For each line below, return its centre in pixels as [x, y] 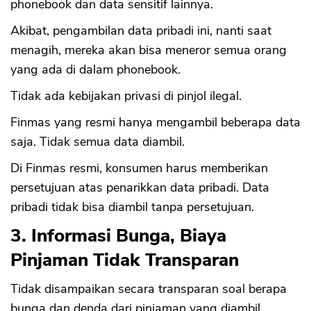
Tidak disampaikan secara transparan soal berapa [149, 289]
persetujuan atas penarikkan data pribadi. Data [140, 188]
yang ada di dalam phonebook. [95, 70]
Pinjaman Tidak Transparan [125, 260]
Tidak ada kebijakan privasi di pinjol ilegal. [126, 96]
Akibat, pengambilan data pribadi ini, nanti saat [141, 31]
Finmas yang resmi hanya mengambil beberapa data [155, 123]
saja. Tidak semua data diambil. [98, 142]
